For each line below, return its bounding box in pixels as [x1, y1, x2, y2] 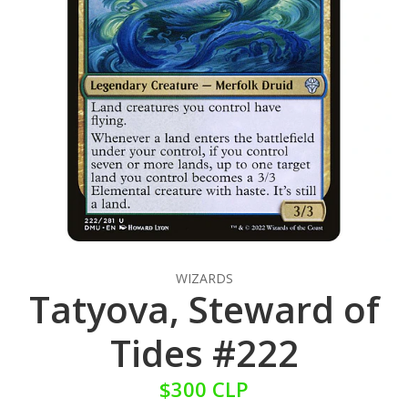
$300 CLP [159, 376, 249, 403]
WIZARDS [175, 270, 233, 287]
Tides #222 [109, 328, 299, 378]
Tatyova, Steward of [28, 284, 380, 334]
